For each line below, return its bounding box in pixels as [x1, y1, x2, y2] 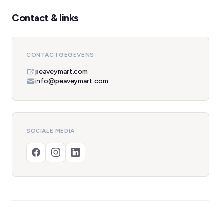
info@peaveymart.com [35, 77, 108, 85]
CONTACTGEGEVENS [26, 51, 94, 58]
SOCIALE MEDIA [26, 127, 74, 134]
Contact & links [12, 12, 78, 24]
